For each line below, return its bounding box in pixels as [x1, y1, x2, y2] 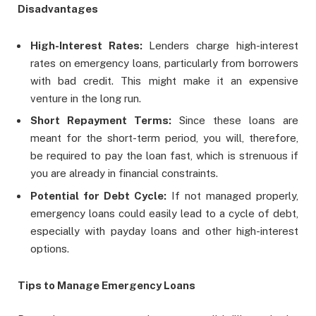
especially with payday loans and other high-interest [30, 224, 298, 237]
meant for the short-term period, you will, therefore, [30, 132, 298, 145]
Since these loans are [178, 114, 298, 127]
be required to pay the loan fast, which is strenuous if [30, 150, 298, 162]
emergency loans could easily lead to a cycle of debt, [30, 207, 298, 219]
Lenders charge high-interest [149, 39, 298, 51]
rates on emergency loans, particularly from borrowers [30, 56, 298, 69]
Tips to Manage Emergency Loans [18, 279, 195, 291]
